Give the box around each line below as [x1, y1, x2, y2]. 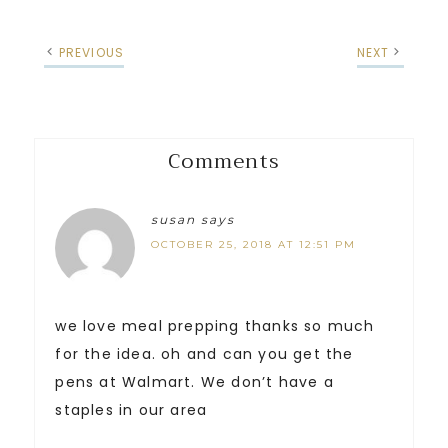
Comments [168, 144, 280, 180]
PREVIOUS [58, 44, 125, 62]
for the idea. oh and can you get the [55, 344, 354, 365]
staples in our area [55, 400, 208, 421]
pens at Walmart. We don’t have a [55, 372, 334, 393]
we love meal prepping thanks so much [55, 316, 375, 337]
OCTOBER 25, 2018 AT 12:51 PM [151, 238, 357, 252]
